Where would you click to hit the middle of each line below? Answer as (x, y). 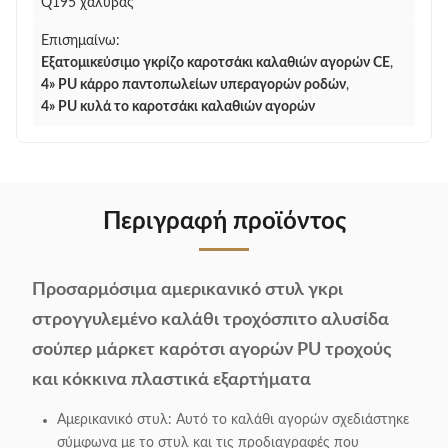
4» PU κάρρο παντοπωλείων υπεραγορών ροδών (193, 85)
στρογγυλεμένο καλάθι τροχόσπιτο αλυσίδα (210, 320)
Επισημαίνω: (80, 41)
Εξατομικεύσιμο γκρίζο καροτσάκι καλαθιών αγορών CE (215, 63)
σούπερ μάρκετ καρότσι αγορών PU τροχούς (212, 350)
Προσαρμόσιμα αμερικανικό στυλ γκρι (187, 290)
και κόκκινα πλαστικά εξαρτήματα (171, 380)
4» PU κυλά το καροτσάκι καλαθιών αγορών (178, 107)
